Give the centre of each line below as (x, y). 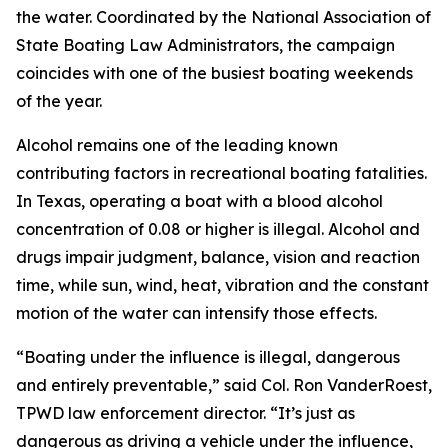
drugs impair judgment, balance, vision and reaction (218, 257)
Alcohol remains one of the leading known (177, 145)
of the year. (59, 101)
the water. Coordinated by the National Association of (223, 17)
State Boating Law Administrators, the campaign (205, 45)
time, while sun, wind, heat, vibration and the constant (222, 285)
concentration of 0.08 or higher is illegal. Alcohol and (218, 229)
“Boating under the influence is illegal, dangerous (208, 357)
